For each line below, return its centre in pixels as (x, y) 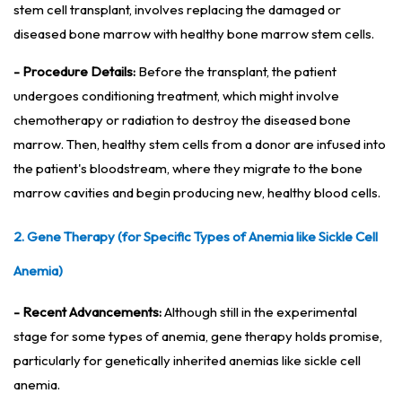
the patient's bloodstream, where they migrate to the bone (188, 169)
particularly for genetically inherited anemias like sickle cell (187, 361)
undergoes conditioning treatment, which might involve (176, 96)
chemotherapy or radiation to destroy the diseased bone (182, 120)
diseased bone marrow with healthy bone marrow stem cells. (194, 34)
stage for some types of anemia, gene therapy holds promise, (198, 336)
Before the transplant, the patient (236, 72)
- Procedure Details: (74, 72)
